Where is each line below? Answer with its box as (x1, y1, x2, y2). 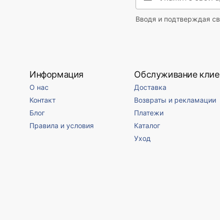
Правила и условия (29, 121, 94, 130)
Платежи (134, 109, 164, 117)
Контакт (29, 96, 55, 105)
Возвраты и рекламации (134, 96, 217, 105)
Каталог (134, 121, 161, 130)
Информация (29, 68, 83, 80)
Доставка (134, 83, 167, 92)
